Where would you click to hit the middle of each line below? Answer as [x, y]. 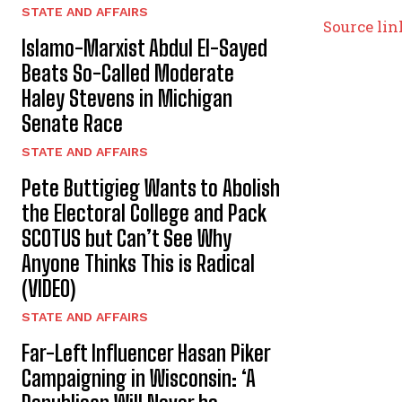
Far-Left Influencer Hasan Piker [146, 353]
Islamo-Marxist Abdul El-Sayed [144, 48]
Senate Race [72, 123]
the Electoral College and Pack [144, 213]
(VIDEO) [48, 288]
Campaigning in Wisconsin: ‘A [139, 378]
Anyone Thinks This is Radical [138, 263]
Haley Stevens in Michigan [127, 98]
